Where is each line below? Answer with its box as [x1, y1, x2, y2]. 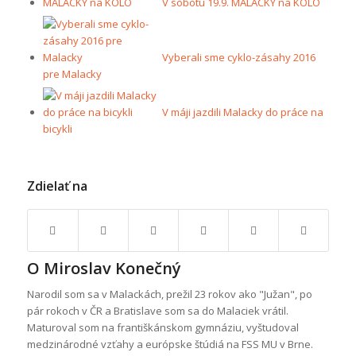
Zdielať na [26, 177, 87, 195]
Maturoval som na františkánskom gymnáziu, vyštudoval [26, 320, 299, 335]
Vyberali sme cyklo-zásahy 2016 [161, 50, 315, 65]
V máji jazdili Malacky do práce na [161, 105, 323, 120]
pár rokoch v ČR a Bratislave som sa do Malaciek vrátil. [26, 304, 288, 319]
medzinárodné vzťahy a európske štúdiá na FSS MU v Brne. [26, 337, 313, 352]
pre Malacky [42, 67, 102, 82]
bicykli [42, 122, 72, 137]
